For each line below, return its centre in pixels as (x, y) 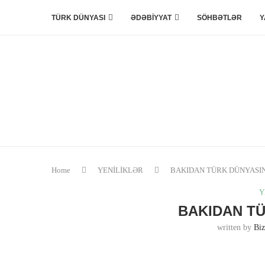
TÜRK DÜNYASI (78, 18)
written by (235, 228)
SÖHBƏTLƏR (219, 18)
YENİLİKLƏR (120, 170)
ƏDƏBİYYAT (151, 18)
